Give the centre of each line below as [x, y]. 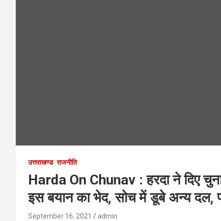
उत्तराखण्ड [41, 162]
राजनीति [67, 162]
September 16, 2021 [60, 216]
